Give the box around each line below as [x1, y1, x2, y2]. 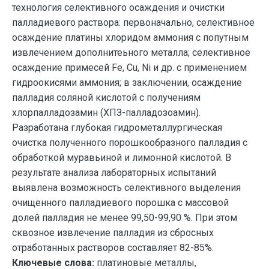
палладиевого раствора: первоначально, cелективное [12, 17, 255, 28]
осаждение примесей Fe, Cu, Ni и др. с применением [12, 62, 247, 73]
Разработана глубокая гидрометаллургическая [12, 122, 222, 133]
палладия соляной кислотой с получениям [12, 92, 201, 103]
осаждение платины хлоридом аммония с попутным [12, 32, 249, 43]
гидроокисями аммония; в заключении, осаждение [12, 77, 242, 88]
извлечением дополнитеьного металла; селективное [12, 47, 250, 58]
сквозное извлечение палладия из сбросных [12, 227, 214, 238]
